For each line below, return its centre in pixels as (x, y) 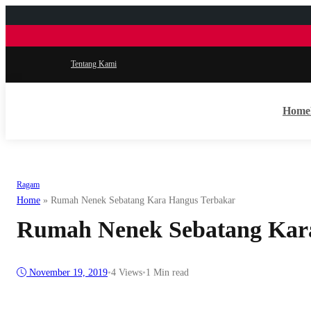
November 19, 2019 (68, 273)
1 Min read (167, 273)
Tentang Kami (94, 64)
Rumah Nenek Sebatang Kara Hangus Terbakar (143, 200)
